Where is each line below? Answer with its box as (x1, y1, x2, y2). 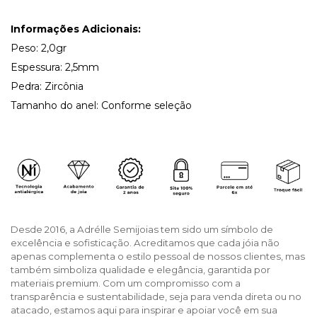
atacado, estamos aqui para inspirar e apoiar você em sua (11, 304, 277, 316)
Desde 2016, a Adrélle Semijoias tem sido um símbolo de (11, 223, 273, 235)
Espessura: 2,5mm (11, 60, 99, 74)
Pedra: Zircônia (11, 79, 83, 93)
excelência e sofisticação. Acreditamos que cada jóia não (11, 236, 279, 248)
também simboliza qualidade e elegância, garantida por (11, 263, 270, 275)
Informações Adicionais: (11, 22, 141, 35)
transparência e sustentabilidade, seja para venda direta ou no (11, 290, 301, 302)
